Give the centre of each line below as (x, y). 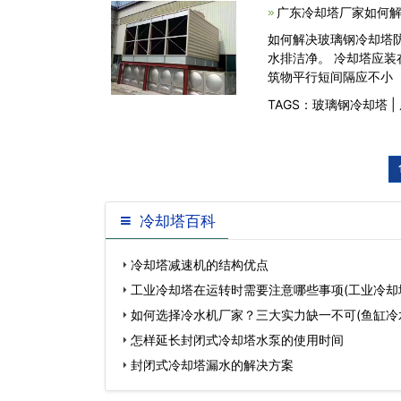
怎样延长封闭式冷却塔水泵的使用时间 (237, 340)
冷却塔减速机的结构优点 (200, 264)
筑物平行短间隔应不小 (330, 77)
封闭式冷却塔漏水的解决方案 (212, 365)
